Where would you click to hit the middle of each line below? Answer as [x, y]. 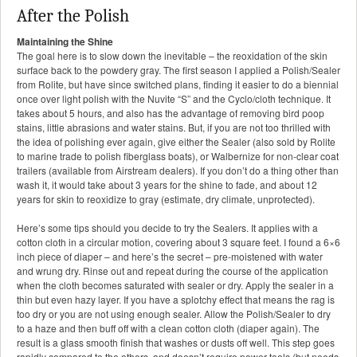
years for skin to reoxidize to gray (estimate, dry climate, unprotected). [166, 199]
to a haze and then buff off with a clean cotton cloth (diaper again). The [168, 328]
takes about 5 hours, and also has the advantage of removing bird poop [171, 113]
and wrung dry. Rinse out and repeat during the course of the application [173, 271]
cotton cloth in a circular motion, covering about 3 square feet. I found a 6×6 [178, 242]
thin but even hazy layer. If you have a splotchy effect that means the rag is [176, 300]
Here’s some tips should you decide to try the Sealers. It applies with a [167, 228]
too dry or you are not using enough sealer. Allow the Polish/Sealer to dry [174, 314]
